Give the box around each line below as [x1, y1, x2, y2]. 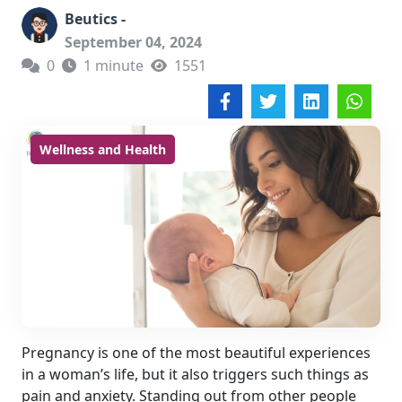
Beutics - [65, 9, 126, 29]
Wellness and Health [39, 141, 166, 158]
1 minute [83, 56, 144, 75]
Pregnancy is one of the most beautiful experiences [22, 343, 371, 363]
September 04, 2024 [65, 32, 202, 52]
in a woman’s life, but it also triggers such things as [22, 364, 369, 384]
